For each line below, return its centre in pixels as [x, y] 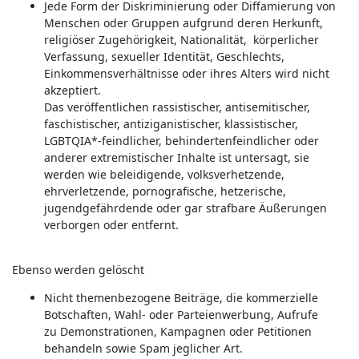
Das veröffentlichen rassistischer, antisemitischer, [177, 107]
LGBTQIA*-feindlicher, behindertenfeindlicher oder [182, 141]
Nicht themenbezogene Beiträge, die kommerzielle [181, 298]
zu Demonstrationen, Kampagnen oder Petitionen [178, 332]
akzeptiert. [73, 91]
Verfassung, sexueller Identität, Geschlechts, [164, 57]
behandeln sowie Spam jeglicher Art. [143, 349]
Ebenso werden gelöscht [78, 270]
